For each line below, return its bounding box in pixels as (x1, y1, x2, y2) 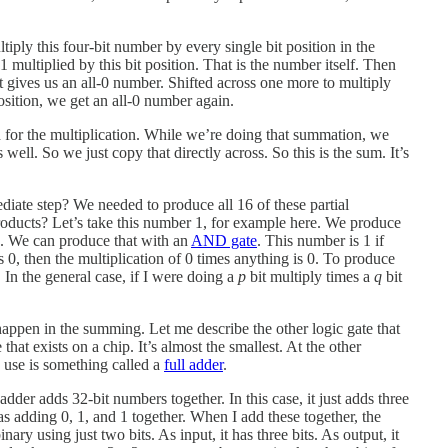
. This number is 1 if (257, 231, 384, 249)
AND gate (191, 231, 257, 249)
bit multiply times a (246, 267, 374, 285)
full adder (164, 355, 223, 373)
